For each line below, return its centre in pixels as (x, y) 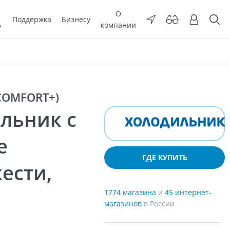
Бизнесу (76, 19)
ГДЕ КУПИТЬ (165, 157)
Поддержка (32, 19)
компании (118, 25)
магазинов (124, 204)
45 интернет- (188, 192)
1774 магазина (131, 192)
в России (159, 204)
